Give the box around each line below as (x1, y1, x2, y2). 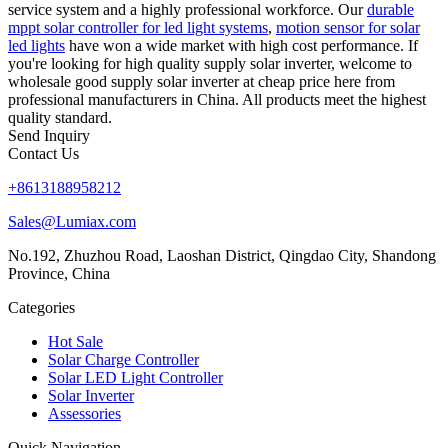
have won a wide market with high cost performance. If (65, 36, 418, 54)
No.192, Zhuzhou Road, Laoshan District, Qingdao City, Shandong (8, 246, 436, 264)
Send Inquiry (8, 126, 90, 144)
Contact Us (8, 144, 79, 162)
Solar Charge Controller (48, 350, 199, 368)
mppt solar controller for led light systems (8, 18, 268, 36)
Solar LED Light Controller (48, 368, 223, 386)
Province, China (8, 264, 110, 282)
